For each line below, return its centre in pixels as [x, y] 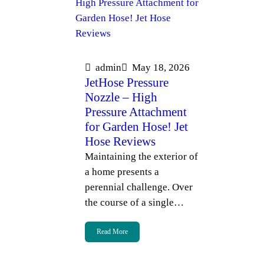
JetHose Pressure [127, 82]
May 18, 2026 [161, 67]
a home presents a [122, 172]
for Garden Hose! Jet [136, 127]
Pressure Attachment [136, 112]
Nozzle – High [121, 97]
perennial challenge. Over [139, 187]
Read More [112, 232]
